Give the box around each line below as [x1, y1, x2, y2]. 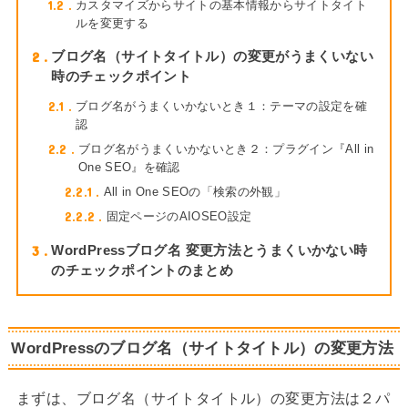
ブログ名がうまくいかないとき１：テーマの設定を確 [76, 99, 368, 114]
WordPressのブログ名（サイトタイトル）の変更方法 [11, 339, 393, 358]
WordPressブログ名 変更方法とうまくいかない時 [51, 243, 368, 259]
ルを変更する [76, 16, 149, 31]
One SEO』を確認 [78, 159, 180, 174]
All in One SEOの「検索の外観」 [103, 184, 287, 199]
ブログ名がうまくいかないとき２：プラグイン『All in [78, 141, 374, 156]
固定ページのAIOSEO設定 [106, 209, 252, 224]
